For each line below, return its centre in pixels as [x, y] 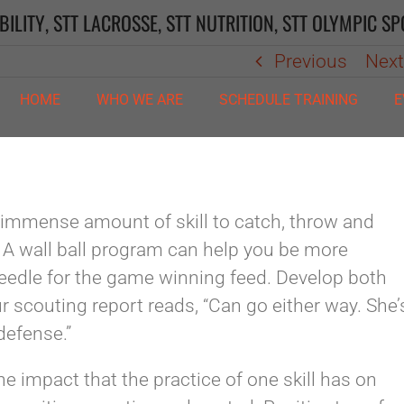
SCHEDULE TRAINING [289, 99]
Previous [311, 61]
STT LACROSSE [106, 22]
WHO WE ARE [140, 99]
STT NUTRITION [220, 22]
